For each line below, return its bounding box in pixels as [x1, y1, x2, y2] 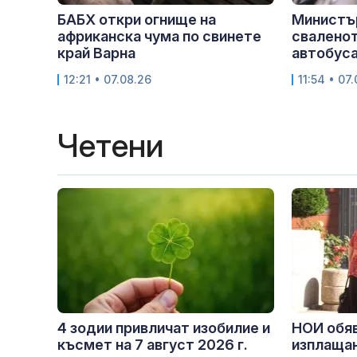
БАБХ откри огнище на [57, 10, 216, 28]
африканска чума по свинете [57, 27, 261, 45]
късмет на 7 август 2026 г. [57, 335, 248, 353]
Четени [57, 125, 163, 165]
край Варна [57, 44, 135, 61]
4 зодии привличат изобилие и [57, 319, 270, 336]
